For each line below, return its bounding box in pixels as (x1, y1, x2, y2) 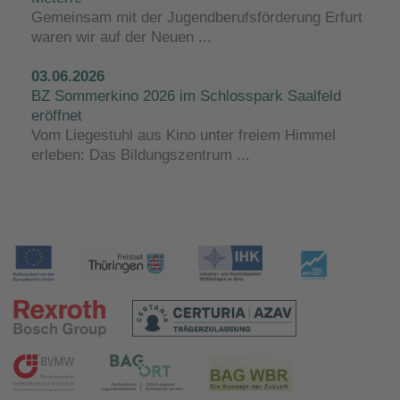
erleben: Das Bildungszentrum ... (31, 146, 250, 163)
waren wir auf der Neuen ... (31, 28, 212, 46)
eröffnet (31, 106, 82, 124)
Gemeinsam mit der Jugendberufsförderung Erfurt (31, 8, 362, 26)
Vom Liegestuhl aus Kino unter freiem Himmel (31, 126, 336, 144)
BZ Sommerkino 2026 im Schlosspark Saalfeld (31, 87, 341, 104)
